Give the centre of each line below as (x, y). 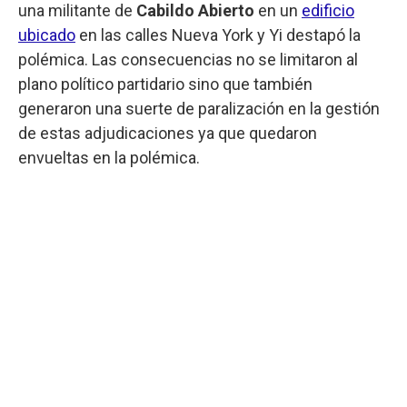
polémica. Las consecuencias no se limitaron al (188, 59)
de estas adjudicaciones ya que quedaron (168, 133)
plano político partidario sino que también (165, 84)
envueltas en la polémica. (109, 157)
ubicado (47, 35)
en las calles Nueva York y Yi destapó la (218, 35)
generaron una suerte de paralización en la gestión (199, 108)
